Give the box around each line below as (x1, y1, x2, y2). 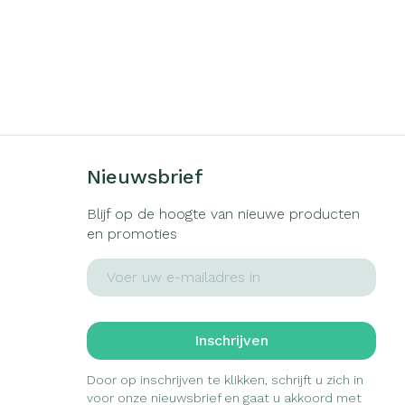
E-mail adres (85, 257, 174, 275)
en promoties (86, 224, 177, 242)
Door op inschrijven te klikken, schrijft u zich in (86, 372, 363, 387)
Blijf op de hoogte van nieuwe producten (86, 204, 360, 222)
